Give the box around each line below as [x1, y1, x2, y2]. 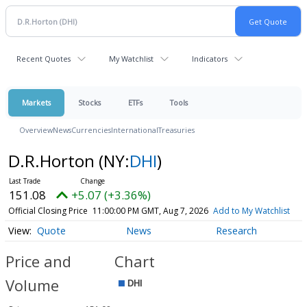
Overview [19, 125, 53, 135]
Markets [22, 97, 51, 108]
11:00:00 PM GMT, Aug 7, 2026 [92, 205, 208, 217]
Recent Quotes [16, 53, 71, 64]
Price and [5, 251, 71, 272]
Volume [5, 275, 59, 296]
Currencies [71, 125, 111, 135]
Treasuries [158, 125, 195, 135]
